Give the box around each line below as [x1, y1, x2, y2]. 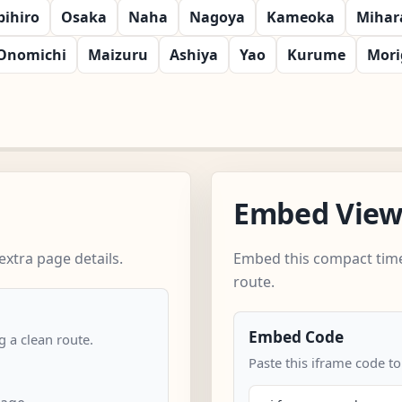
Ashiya [170, 44, 218, 65]
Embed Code [249, 326, 344, 347]
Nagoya [189, 6, 245, 27]
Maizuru [88, 44, 148, 65]
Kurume [287, 44, 345, 65]
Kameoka [267, 6, 335, 27]
